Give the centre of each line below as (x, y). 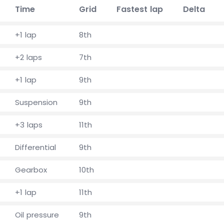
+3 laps (29, 125)
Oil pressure (37, 215)
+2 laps (28, 57)
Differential (35, 147)
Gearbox (31, 170)
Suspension (36, 102)
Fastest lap (140, 9)
